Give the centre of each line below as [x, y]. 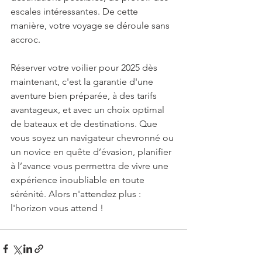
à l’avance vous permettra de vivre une [91, 166]
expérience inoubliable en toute [79, 180]
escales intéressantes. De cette [75, 11]
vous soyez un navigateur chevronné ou [93, 137]
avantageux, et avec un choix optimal [89, 109]
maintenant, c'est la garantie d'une [83, 81]
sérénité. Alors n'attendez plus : [77, 194]
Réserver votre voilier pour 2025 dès [85, 67]
